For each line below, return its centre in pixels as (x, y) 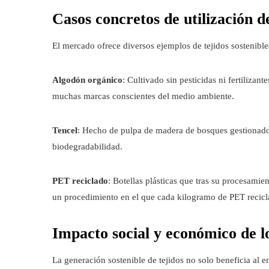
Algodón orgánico (87, 80)
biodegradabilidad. (87, 147)
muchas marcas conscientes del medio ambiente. (143, 96)
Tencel (65, 130)
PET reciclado (80, 181)
